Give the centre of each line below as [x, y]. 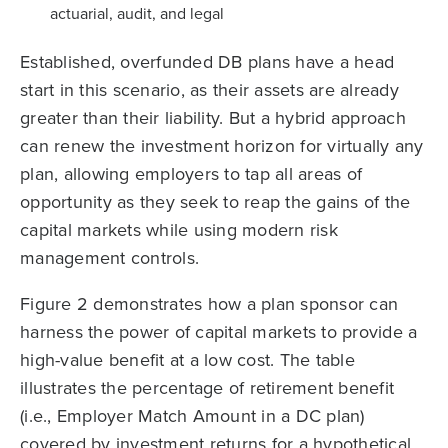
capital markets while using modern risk [179, 230]
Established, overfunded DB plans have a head [207, 62]
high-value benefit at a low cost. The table [187, 360]
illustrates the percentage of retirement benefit [207, 388]
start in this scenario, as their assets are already [209, 90]
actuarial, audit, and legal [137, 13]
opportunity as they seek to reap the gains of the [215, 202]
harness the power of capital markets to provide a [219, 332]
